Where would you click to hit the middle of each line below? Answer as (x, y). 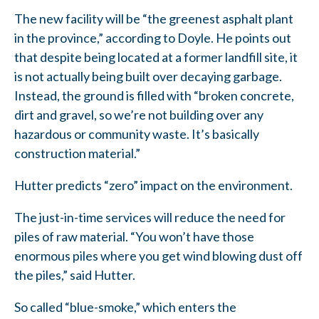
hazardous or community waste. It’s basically (137, 134)
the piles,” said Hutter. (75, 274)
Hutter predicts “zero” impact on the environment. (153, 185)
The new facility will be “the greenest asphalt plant (154, 18)
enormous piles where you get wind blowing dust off (158, 255)
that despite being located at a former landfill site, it (156, 57)
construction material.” (77, 153)
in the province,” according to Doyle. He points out (153, 37)
